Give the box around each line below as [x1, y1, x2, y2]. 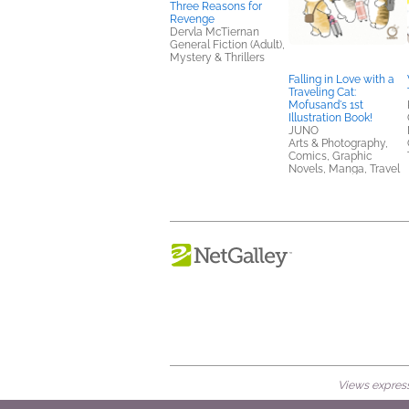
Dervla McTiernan [170, 26, 259, 38]
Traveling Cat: [288, 86, 356, 99]
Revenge [170, 13, 215, 26]
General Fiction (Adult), [170, 38, 285, 51]
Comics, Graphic [288, 150, 372, 163]
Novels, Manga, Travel [288, 163, 400, 175]
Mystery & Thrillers [170, 51, 265, 64]
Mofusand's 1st [288, 99, 363, 111]
